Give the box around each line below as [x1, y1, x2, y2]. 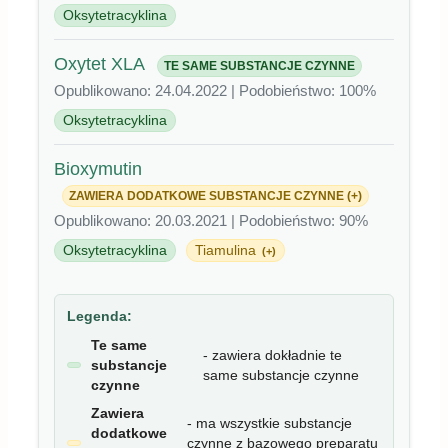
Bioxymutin [54, 158, 142, 179]
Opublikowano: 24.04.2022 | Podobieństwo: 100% [54, 81, 376, 99]
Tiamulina [195, 242, 260, 258]
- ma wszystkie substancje [186, 414, 352, 431]
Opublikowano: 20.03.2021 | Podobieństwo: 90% [54, 211, 368, 229]
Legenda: [67, 307, 132, 324]
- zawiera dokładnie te [203, 346, 343, 363]
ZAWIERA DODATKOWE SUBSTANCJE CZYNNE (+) [69, 188, 362, 202]
